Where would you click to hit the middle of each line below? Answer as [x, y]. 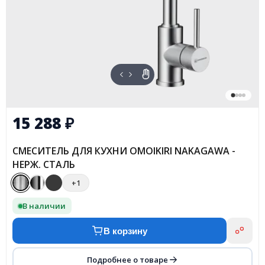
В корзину [125, 231]
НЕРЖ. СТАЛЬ [44, 165]
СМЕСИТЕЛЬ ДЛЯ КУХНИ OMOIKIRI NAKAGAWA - [124, 151]
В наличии [44, 206]
